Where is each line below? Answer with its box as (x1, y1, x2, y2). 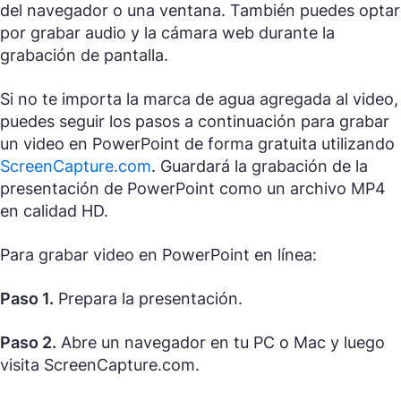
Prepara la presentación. (54, 289, 243, 309)
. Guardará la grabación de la (151, 157, 368, 176)
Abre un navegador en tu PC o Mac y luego (56, 333, 385, 353)
